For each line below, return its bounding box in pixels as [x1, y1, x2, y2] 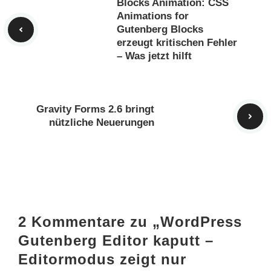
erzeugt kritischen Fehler [117, 37, 237, 48]
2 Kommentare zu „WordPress [18, 213, 242, 230]
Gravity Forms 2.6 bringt [36, 103, 154, 116]
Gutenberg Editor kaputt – [18, 232, 214, 249]
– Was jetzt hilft [117, 50, 192, 62]
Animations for [117, 10, 189, 22]
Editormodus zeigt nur [18, 250, 186, 267]
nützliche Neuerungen [49, 117, 154, 129]
